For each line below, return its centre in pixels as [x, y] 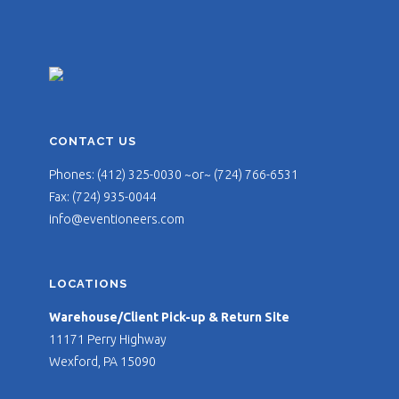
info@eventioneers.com [117, 219]
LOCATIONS [88, 283]
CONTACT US [93, 141]
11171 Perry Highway [108, 339]
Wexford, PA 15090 [102, 361]
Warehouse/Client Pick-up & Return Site [169, 317]
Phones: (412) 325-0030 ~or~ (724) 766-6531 [174, 174]
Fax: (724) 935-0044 [103, 196]
